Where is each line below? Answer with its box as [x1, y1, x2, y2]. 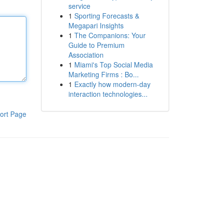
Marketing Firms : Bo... [68, 69, 139, 79]
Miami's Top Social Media [74, 60, 153, 69]
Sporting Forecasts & [74, 11, 139, 21]
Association [68, 50, 104, 60]
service [68, 1, 90, 11]
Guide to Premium [68, 40, 125, 50]
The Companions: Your [74, 30, 146, 40]
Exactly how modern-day [74, 79, 151, 89]
